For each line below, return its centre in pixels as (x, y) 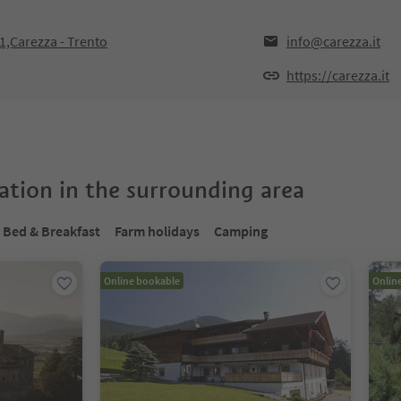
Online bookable (142, 281)
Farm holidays (157, 231)
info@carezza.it (333, 41)
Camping (241, 231)
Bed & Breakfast (51, 231)
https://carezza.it (338, 75)
